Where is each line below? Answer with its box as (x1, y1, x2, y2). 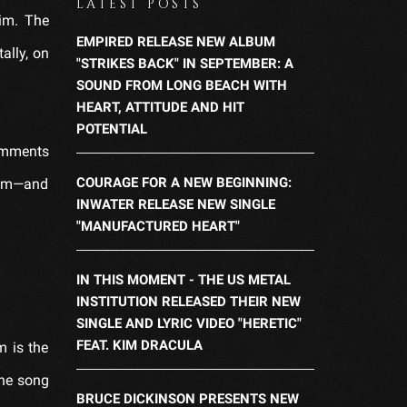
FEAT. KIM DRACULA (75, 336, 203, 353)
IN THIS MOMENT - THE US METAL (75, 271, 291, 288)
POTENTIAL (75, 120, 147, 137)
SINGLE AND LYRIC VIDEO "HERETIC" (75, 314, 302, 332)
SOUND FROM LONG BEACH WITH (75, 76, 287, 94)
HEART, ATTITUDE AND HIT (75, 98, 244, 115)
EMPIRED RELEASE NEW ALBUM (75, 33, 275, 50)
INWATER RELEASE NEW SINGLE (75, 195, 275, 213)
